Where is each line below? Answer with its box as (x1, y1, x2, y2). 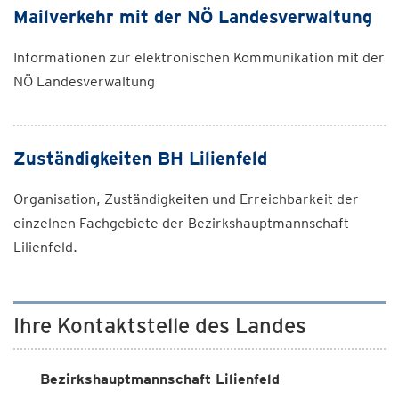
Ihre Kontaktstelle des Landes (13, 313, 306, 338)
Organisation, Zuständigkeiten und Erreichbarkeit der (13, 191, 359, 208)
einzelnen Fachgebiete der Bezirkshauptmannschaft (13, 215, 349, 232)
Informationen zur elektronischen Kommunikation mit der (13, 49, 385, 66)
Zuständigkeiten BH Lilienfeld (13, 148, 267, 169)
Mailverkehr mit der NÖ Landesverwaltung (13, 6, 372, 28)
